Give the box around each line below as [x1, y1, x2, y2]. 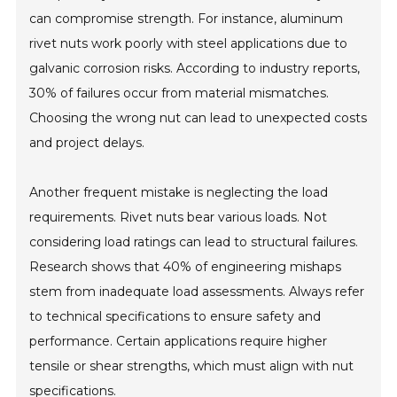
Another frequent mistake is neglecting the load [29, 184, 329, 201]
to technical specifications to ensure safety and [29, 308, 322, 325]
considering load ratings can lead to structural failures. [29, 234, 359, 251]
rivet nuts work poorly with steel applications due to [29, 35, 348, 52]
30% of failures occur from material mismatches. [29, 85, 330, 102]
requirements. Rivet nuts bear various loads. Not [29, 209, 328, 226]
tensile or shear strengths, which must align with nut [29, 358, 354, 375]
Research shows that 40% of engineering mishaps [29, 259, 342, 276]
